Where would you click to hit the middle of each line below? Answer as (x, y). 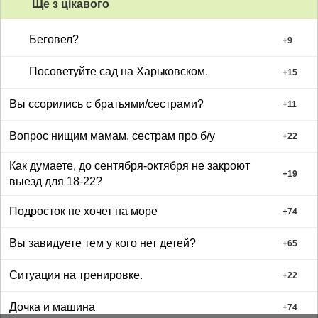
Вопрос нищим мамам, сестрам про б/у (112, 136)
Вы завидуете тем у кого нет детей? (103, 243)
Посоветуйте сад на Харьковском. (119, 72)
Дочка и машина (52, 307)
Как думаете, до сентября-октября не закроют (130, 165)
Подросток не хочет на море (83, 211)
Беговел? (54, 40)
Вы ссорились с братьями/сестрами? (106, 104)
